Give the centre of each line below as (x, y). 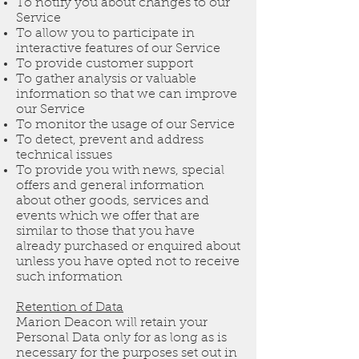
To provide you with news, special (120, 171)
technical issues (64, 156)
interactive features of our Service (118, 49)
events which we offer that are (108, 217)
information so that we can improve (127, 95)
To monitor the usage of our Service (125, 125)
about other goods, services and (113, 202)
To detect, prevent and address (110, 141)
